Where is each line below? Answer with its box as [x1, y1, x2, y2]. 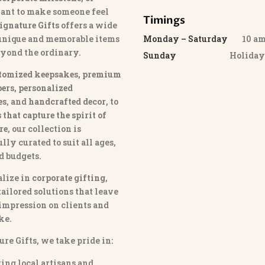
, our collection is [7, 122, 81, 134]
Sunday [143, 50, 177, 62]
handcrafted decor [28, 95, 106, 107]
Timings [143, 13, 186, 28]
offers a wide [59, 19, 117, 31]
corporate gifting [31, 172, 105, 183]
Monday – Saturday [143, 33, 228, 45]
